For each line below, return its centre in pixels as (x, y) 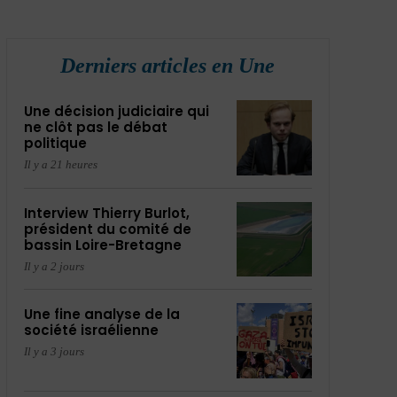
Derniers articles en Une (168, 66)
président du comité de (107, 229)
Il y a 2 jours (54, 266)
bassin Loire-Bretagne (102, 245)
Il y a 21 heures (60, 164)
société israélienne (91, 331)
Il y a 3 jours (54, 352)
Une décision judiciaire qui (116, 111)
